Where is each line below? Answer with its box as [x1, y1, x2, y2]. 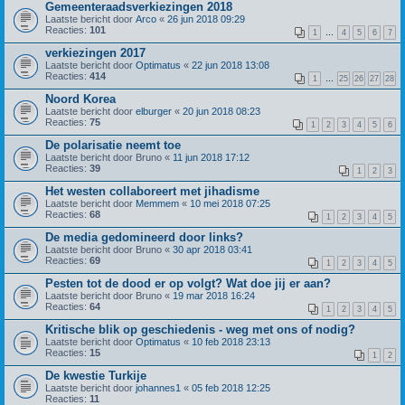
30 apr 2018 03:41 [173, 243, 252, 255]
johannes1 [136, 381, 181, 393]
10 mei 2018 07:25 [190, 197, 270, 209]
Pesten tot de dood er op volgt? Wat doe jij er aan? [45, 276, 331, 290]
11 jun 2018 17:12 [173, 151, 250, 163]
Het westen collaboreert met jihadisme [45, 184, 259, 198]
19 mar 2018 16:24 [173, 289, 255, 301]
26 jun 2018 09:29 [167, 13, 245, 24]
